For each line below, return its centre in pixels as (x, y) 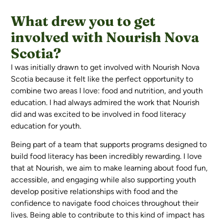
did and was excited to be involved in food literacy (99, 114)
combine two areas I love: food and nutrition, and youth (107, 90)
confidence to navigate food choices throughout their (105, 203)
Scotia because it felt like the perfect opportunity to (102, 79)
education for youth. (46, 126)
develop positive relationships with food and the (95, 192)
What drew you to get (83, 21)
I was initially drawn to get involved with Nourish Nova (105, 67)
